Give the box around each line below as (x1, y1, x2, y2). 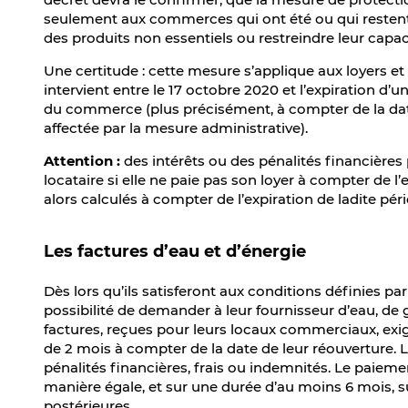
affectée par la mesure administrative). (44, 119, 308, 137)
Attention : (44, 152, 120, 169)
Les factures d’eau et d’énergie (44, 241, 306, 261)
